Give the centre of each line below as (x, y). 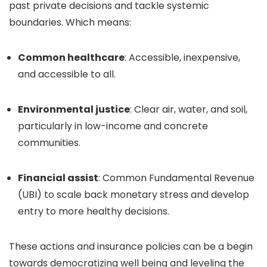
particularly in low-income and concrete (113, 126)
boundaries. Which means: (70, 22)
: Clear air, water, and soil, (189, 109)
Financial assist (58, 178)
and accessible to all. (67, 74)
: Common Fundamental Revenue (176, 178)
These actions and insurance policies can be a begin (131, 246)
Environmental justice (74, 109)
